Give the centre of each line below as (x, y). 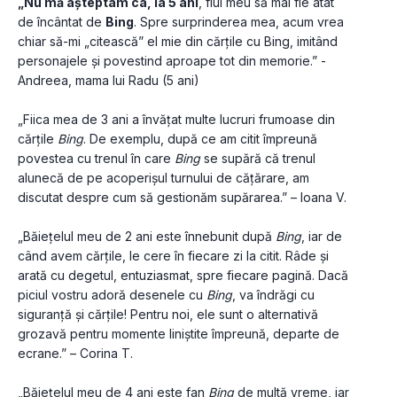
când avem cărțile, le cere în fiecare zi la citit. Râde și (173, 256)
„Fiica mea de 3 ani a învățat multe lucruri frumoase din (176, 120)
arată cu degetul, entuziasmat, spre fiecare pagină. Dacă (183, 276)
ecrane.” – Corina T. (75, 354)
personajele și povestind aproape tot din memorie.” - (172, 61)
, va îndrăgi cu (273, 295)
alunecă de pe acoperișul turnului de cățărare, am (163, 178)
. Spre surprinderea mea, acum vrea (239, 22)
